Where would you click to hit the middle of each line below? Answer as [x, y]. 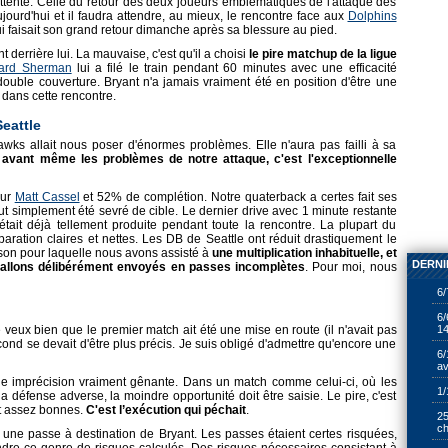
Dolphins [372, 16]
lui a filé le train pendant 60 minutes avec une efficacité [234, 68]
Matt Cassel [47, 197]
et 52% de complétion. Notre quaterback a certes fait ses [238, 197]
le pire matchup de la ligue [322, 54]
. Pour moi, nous [350, 267]
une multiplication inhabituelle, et [304, 253]
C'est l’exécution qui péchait [165, 410]
